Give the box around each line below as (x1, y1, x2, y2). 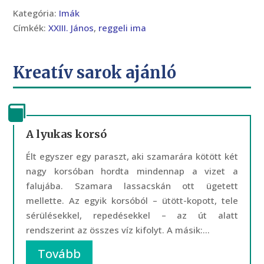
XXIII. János (48, 22, 94, 34)
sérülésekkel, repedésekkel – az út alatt (26, 209, 238, 221)
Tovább (38, 246, 81, 262)
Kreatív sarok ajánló (13, 62, 177, 82)
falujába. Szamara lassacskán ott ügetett (26, 180, 238, 192)
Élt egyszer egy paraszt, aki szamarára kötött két (26, 150, 238, 162)
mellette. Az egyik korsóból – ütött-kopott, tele (26, 194, 238, 206)
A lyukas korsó (26, 127, 107, 141)
